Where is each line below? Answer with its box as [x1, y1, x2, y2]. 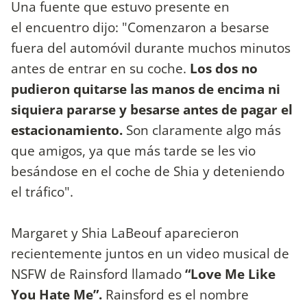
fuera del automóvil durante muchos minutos [11, 38, 291, 57]
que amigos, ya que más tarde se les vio [11, 140, 256, 160]
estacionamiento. [11, 120, 126, 139]
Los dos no [190, 58, 258, 77]
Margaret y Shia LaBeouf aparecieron [11, 223, 239, 242]
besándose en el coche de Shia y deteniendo [11, 161, 284, 180]
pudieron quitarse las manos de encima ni [11, 79, 280, 98]
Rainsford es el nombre [106, 284, 249, 304]
